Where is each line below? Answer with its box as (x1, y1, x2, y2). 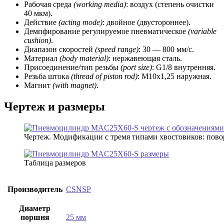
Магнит (24, 81, 52, 90)
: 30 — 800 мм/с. (138, 45, 194, 54)
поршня (20, 212, 49, 221)
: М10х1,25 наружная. (137, 72, 211, 81)
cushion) (24, 36, 51, 45)
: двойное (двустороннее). (102, 18, 190, 27)
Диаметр (19, 203, 50, 212)
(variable (188, 27, 216, 36)
